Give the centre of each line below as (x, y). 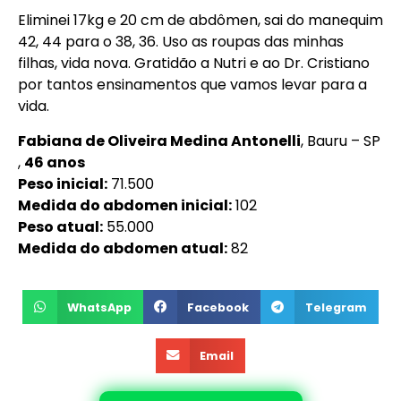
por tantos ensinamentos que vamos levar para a (192, 85)
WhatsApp (100, 307)
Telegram (336, 307)
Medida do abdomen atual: (123, 248)
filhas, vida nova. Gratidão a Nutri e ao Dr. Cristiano (194, 64)
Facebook (218, 307)
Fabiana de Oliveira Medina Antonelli (159, 141)
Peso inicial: (63, 183)
